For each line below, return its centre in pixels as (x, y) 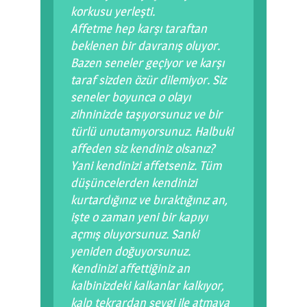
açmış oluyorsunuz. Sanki (135, 234)
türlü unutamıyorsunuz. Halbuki (152, 132)
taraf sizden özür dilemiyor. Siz (148, 80)
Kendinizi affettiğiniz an (130, 269)
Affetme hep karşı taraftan (139, 29)
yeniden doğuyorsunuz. (131, 251)
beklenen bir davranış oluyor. (145, 46)
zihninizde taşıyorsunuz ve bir (146, 114)
